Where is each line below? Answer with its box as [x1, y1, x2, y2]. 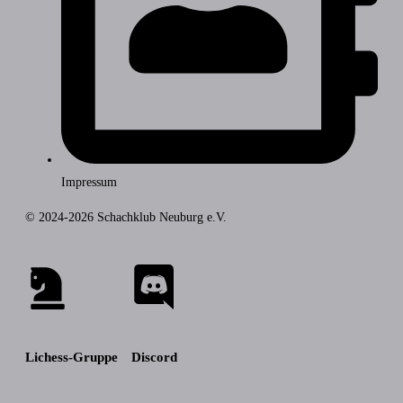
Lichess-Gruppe [25, 350, 118, 365]
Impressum [61, 175, 117, 190]
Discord [131, 350, 177, 365]
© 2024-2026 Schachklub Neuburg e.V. [25, 210, 227, 225]
